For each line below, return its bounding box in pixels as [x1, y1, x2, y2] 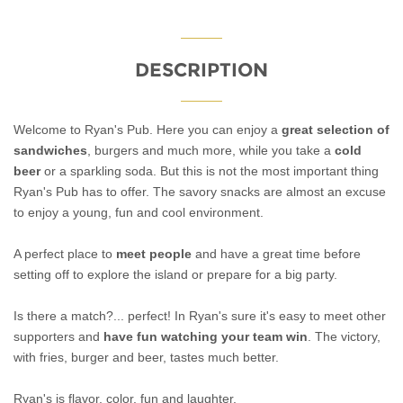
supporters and [13, 329, 100, 345]
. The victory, [308, 329, 381, 345]
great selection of [278, 122, 390, 138]
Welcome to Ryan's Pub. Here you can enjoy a [13, 122, 278, 138]
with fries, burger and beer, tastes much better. [13, 350, 279, 365]
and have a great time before [192, 246, 361, 262]
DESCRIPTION [135, 58, 268, 82]
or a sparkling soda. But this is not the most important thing [40, 164, 379, 179]
